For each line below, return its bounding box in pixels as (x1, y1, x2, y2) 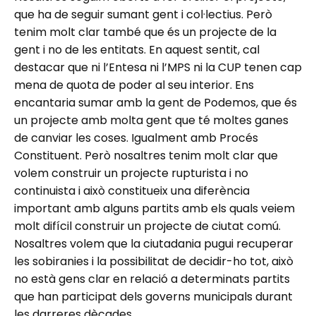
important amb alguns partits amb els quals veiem (14, 200, 295, 217)
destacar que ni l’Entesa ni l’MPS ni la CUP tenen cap (14, 59, 302, 75)
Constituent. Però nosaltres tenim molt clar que (14, 147, 278, 164)
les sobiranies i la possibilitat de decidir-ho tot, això (14, 253, 293, 269)
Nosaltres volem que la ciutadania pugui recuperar (14, 235, 293, 252)
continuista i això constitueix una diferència (14, 182, 250, 199)
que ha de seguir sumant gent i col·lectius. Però (14, 6, 272, 23)
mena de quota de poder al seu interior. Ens (14, 76, 254, 93)
